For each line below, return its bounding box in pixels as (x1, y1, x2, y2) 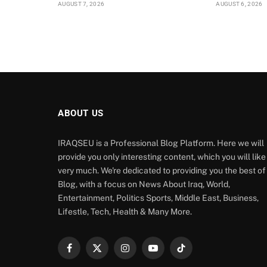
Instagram (124, 248, 164, 258)
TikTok (180, 248, 206, 258)
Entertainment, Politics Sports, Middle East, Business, (58, 193, 259, 203)
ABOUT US (58, 108, 104, 119)
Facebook (68, 248, 107, 258)
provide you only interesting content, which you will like (58, 152, 266, 162)
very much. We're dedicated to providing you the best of (58, 166, 266, 176)
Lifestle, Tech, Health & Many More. (58, 207, 192, 217)
